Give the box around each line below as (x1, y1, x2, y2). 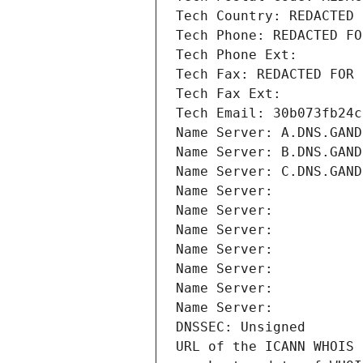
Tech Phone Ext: (176, 47, 297, 63)
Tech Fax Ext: (176, 86, 281, 102)
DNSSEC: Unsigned (176, 319, 305, 335)
